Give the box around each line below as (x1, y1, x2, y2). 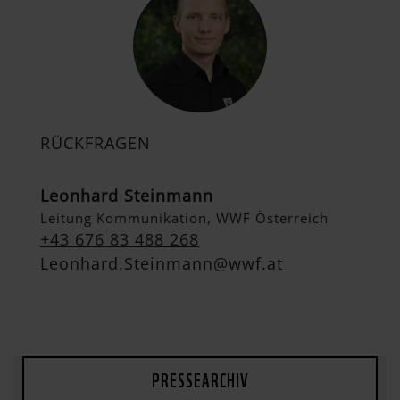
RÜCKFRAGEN (40, 131, 151, 154)
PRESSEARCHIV (151, 365, 249, 394)
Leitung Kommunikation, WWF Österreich (40, 208, 329, 227)
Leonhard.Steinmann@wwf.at (40, 252, 283, 274)
